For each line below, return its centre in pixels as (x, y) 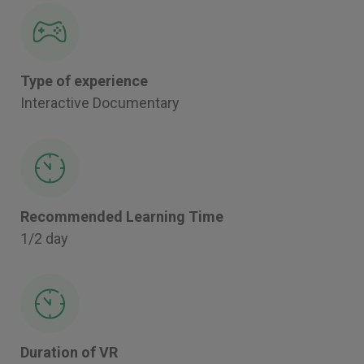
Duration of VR (69, 352)
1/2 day (44, 238)
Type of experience (84, 80)
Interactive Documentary (100, 102)
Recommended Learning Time (122, 216)
